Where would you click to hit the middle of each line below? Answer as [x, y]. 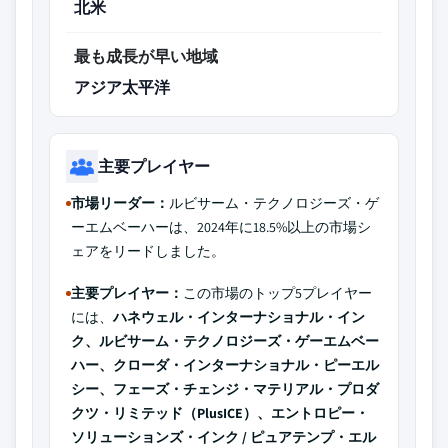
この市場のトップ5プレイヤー [277, 293]
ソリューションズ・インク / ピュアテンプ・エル [223, 437]
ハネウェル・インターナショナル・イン [239, 317]
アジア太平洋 [122, 87]
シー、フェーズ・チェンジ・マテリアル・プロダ [225, 389]
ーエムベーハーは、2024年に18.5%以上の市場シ [221, 227]
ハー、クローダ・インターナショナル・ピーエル [225, 365]
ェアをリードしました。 [148, 251]
